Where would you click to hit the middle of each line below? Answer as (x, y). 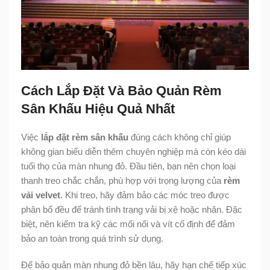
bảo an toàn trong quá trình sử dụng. (92, 238)
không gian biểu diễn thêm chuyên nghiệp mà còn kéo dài (133, 151)
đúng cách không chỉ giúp (180, 137)
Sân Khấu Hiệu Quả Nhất (98, 108)
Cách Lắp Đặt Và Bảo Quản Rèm (121, 90)
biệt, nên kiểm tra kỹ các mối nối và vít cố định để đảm (128, 224)
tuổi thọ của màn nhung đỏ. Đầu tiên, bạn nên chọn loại (128, 166)
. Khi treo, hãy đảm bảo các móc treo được (145, 195)
